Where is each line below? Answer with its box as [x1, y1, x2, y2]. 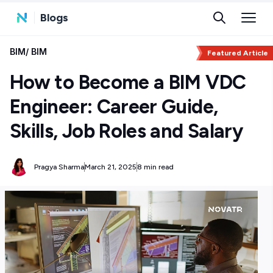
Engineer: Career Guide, [10, 95, 218, 118]
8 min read [137, 163, 174, 171]
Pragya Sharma [34, 163, 84, 171]
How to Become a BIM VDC [10, 71, 246, 94]
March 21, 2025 [85, 163, 136, 171]
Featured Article [207, 49, 268, 57]
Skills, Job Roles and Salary [10, 119, 243, 143]
